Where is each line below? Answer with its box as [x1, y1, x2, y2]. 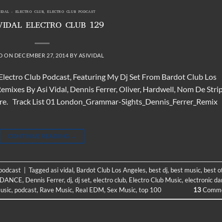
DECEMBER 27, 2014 [14, 52, 69, 58]
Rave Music [40, 186, 72, 194]
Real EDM [75, 186, 104, 194]
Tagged [29, 166, 51, 174]
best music [170, 166, 201, 174]
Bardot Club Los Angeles [76, 166, 146, 174]
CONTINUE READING [7, 132, 71, 140]
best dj [149, 166, 167, 174]
